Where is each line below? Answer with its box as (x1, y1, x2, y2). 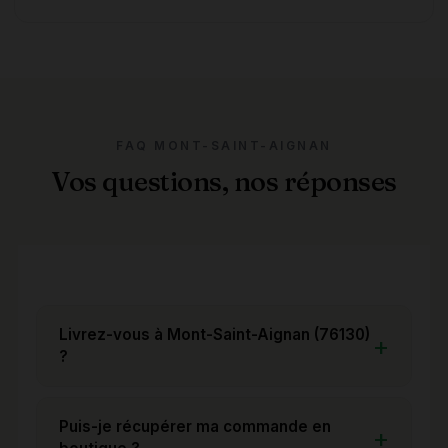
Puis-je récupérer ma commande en (59, 416, 331, 436)
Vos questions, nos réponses (51, 163, 397, 198)
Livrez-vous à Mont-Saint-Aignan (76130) (59, 324, 370, 344)
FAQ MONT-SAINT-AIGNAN (116, 138, 332, 153)
